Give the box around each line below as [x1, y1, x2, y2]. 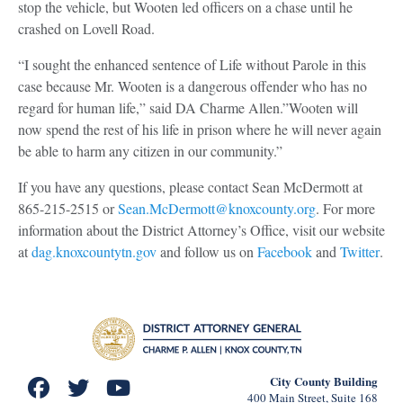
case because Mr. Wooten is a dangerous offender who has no [18, 76, 367, 95]
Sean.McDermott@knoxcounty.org [118, 199, 316, 218]
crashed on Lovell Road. [18, 19, 155, 38]
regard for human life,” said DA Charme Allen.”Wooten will [18, 98, 358, 117]
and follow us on [157, 242, 257, 261]
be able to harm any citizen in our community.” [18, 141, 282, 160]
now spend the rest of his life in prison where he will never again [18, 120, 381, 139]
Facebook [257, 242, 312, 261]
